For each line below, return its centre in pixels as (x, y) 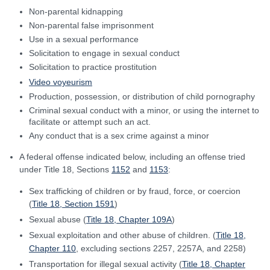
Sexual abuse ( (58, 219)
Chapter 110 (52, 248)
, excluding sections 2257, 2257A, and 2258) (161, 248)
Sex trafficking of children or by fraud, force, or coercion (135, 191)
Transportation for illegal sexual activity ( (105, 264)
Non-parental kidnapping (76, 11)
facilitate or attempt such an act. (90, 122)
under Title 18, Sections (65, 169)
